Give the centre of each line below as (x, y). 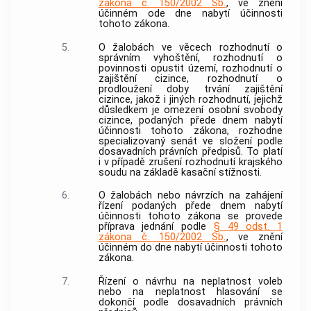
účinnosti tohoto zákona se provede (190, 217)
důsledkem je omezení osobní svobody (190, 110)
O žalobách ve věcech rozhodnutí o (190, 47)
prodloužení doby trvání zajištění (190, 89)
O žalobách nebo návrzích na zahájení (190, 196)
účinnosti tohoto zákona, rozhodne (190, 131)
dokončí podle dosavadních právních (190, 303)
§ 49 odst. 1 (248, 227)
